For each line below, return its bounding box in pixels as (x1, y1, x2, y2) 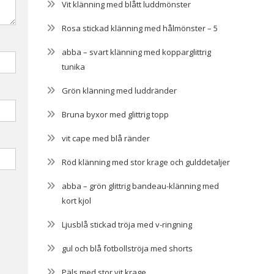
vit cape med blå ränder (62, 132, 150, 144)
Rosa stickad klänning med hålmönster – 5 (62, 22, 218, 34)
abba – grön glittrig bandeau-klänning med (62, 180, 219, 191)
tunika (62, 61, 85, 72)
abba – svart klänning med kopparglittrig (62, 46, 211, 57)
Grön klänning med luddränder (62, 84, 177, 96)
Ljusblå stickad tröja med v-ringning (62, 218, 192, 230)
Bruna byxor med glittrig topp (62, 108, 169, 120)
